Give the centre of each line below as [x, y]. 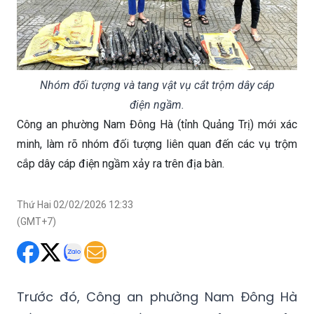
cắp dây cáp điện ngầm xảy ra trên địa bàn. [121, 163]
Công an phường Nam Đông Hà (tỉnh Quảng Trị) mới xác [157, 124]
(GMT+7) [36, 221]
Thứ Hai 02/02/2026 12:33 [75, 204]
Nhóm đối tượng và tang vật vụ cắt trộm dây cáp [157, 85]
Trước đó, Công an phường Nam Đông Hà [157, 296]
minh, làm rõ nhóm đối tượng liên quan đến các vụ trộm [157, 144]
